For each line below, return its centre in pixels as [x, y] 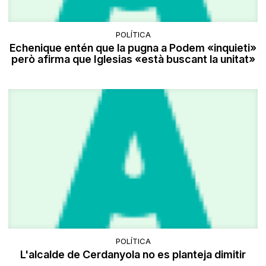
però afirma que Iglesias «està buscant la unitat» [133, 59]
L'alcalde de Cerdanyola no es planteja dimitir [133, 255]
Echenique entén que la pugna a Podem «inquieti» [133, 48]
